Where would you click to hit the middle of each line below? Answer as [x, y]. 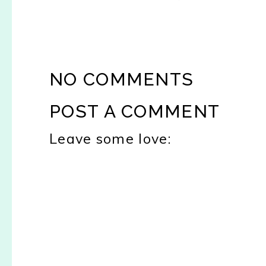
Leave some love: [110, 139]
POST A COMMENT [135, 112]
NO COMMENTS [122, 79]
